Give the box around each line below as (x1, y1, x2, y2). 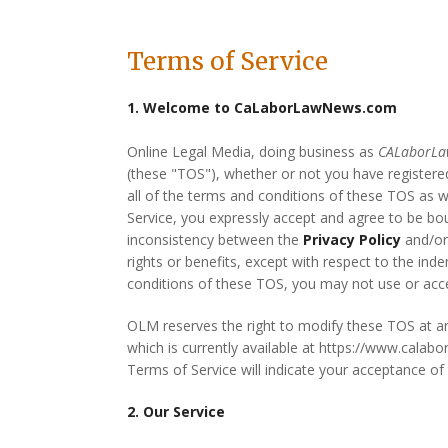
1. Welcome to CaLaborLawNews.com (127, 98, 398, 117)
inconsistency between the (127, 230, 304, 249)
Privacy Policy (303, 230, 402, 249)
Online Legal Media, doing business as (127, 142, 379, 161)
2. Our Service (127, 402, 226, 421)
